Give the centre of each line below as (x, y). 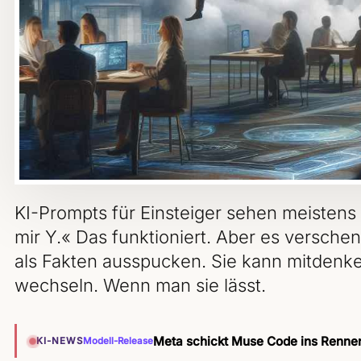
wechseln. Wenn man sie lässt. (140, 286)
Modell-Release (118, 341)
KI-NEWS (60, 341)
